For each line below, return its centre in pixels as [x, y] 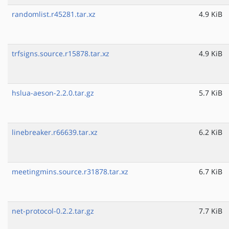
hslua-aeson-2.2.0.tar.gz [53, 93]
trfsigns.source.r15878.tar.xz [61, 54]
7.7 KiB [211, 211]
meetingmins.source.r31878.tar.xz [70, 172]
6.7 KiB [211, 172]
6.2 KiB [211, 132]
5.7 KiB [211, 93]
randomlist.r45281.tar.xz [54, 14]
